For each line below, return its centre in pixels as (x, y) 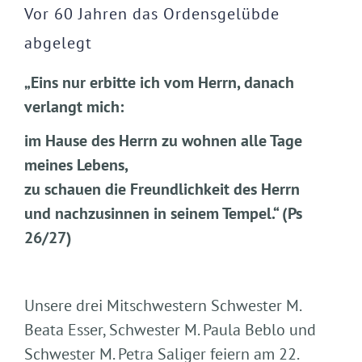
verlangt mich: (74, 107)
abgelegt (58, 43)
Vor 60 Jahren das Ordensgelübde (152, 14)
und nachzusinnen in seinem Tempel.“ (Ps (163, 213)
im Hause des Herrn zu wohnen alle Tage (163, 141)
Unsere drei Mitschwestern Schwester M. (162, 305)
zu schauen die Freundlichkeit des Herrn (162, 189)
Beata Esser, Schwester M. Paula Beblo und (170, 330)
